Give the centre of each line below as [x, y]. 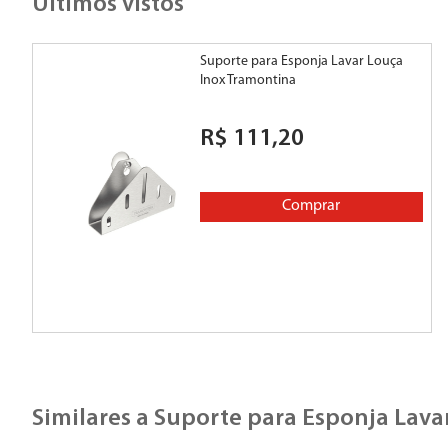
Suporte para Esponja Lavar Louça [301, 62]
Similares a [90, 419]
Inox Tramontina [247, 81]
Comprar [311, 206]
